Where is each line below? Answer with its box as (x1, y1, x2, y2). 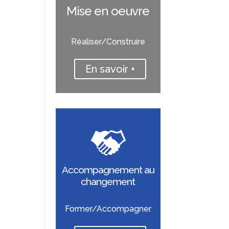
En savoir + (85, 62, 135, 75)
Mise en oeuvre (66, 3, 150, 18)
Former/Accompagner (64, 203, 151, 214)
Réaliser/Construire (71, 36, 145, 47)
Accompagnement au (61, 164, 154, 176)
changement (81, 176, 135, 188)
